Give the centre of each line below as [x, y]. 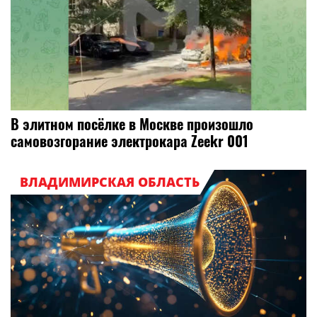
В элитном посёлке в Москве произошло [132, 124]
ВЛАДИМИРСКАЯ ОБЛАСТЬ [109, 181]
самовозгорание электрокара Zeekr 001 [129, 141]
